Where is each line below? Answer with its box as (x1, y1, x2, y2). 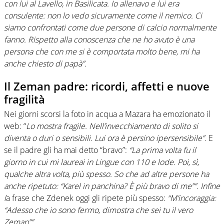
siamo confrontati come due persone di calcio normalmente (4, 21, 216, 33)
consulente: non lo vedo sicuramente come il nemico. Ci (4, 9, 202, 21)
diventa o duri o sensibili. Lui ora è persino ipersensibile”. (4, 132, 206, 144)
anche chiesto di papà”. (4, 57, 86, 69)
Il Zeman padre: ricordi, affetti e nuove (4, 78, 209, 93)
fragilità (4, 91, 45, 106)
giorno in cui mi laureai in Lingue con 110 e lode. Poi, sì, (4, 156, 199, 168)
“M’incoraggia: (167, 192, 216, 204)
